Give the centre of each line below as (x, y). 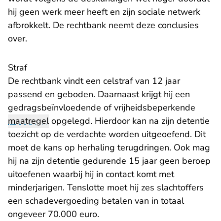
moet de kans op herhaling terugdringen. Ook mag (109, 148)
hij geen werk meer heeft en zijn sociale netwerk (104, 12)
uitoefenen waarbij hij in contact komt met (91, 174)
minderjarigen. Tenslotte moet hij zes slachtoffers (106, 188)
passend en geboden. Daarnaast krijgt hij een (99, 94)
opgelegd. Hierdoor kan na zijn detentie (129, 121)
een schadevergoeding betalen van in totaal (96, 201)
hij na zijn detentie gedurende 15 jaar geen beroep (109, 161)
